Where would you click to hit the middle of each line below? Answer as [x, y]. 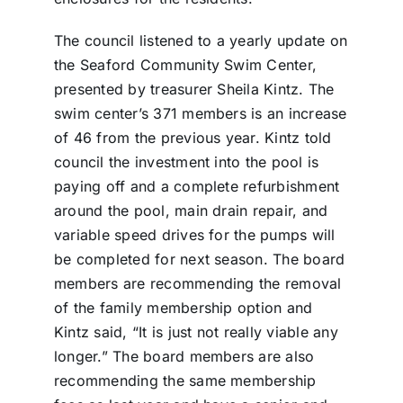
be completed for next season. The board [199, 260]
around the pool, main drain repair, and [191, 211]
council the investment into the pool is [186, 162]
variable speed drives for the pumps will [194, 235]
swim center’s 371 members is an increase [200, 114]
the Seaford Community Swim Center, [185, 65]
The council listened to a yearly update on [201, 41]
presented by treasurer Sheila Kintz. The [194, 90]
